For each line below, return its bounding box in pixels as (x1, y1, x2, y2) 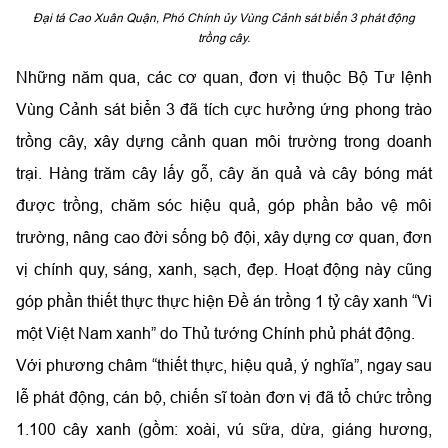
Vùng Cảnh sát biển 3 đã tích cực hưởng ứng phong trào (16, 99, 432, 118)
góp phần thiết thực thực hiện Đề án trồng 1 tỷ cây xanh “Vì (16, 291, 432, 310)
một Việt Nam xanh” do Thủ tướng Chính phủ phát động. (16, 323, 415, 342)
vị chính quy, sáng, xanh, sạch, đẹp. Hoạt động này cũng (16, 259, 432, 278)
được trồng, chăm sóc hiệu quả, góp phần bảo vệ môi (16, 195, 432, 214)
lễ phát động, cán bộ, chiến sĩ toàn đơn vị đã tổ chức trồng (16, 387, 432, 406)
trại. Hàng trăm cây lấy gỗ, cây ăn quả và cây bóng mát (16, 163, 432, 182)
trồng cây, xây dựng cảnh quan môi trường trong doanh (16, 131, 432, 150)
